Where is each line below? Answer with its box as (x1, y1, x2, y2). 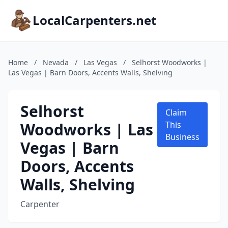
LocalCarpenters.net (33, 12, 156, 28)
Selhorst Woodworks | (132, 58, 207, 67)
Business (165, 131, 199, 142)
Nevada (43, 58, 69, 67)
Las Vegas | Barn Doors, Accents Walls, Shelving (8, 68, 173, 77)
